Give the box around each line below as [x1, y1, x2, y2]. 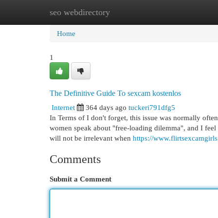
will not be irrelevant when [50, 134, 133, 142]
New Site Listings [97, 8, 150, 16]
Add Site [165, 8, 191, 16]
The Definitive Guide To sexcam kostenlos [50, 89, 181, 97]
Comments [50, 153, 101, 165]
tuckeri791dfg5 [128, 103, 175, 111]
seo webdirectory [50, 7, 110, 17]
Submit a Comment [50, 175, 111, 183]
